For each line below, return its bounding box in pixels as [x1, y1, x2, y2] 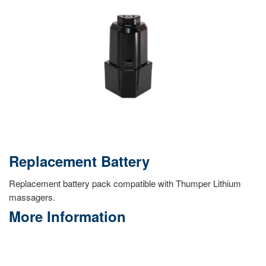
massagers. [9, 191, 55, 204]
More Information [9, 206, 126, 227]
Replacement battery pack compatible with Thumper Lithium [9, 177, 241, 190]
